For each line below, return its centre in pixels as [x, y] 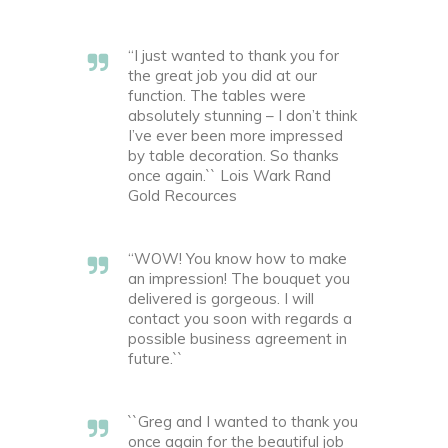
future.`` [155, 358]
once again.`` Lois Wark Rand [229, 175]
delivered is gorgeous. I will [221, 298]
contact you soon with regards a [240, 318]
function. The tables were [217, 95]
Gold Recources [182, 195]
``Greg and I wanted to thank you [243, 421]
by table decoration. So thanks [233, 155]
